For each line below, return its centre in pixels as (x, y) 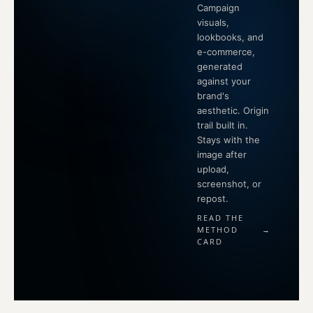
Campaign (218, 8)
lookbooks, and (230, 37)
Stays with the (228, 140)
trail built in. (222, 125)
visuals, (213, 23)
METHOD (217, 230)
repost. (212, 199)
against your (224, 81)
